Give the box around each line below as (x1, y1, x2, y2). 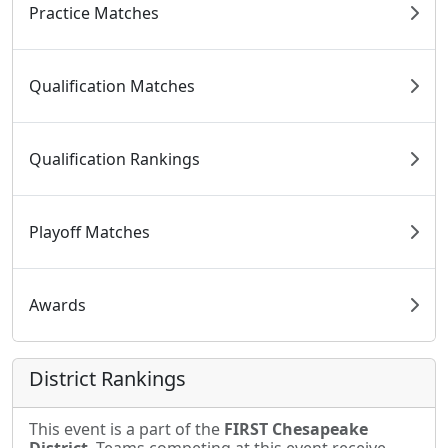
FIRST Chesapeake (224, 418, 368, 441)
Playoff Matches (29, 221, 150, 244)
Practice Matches (29, 2, 159, 25)
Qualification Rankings (29, 148, 200, 171)
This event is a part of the (29, 418, 224, 441)
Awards (29, 294, 86, 317)
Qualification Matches (29, 75, 195, 98)
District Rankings (29, 365, 186, 393)
